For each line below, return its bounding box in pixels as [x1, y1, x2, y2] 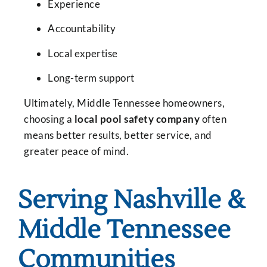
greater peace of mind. [24, 144, 129, 157]
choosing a [24, 112, 74, 125]
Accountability [48, 22, 116, 35]
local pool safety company [74, 112, 200, 125]
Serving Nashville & [18, 184, 245, 217]
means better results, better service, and [24, 128, 212, 141]
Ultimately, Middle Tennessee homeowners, [24, 96, 225, 109]
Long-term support [48, 72, 135, 85]
